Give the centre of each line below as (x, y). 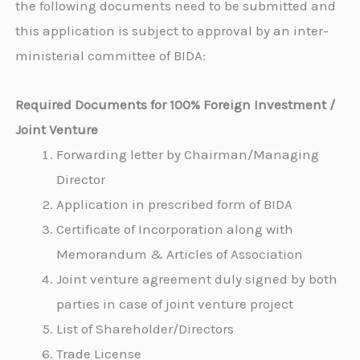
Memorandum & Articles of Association (180, 254)
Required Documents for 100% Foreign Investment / (176, 104)
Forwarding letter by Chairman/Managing (188, 154)
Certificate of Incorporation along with (175, 229)
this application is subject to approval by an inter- (172, 30)
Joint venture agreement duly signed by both (197, 278)
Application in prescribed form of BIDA (175, 204)
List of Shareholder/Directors (145, 328)
